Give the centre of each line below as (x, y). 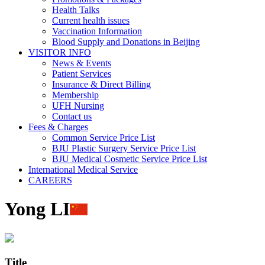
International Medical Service (83, 169)
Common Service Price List (104, 138)
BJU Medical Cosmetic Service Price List (130, 159)
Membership (75, 95)
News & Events (82, 63)
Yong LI (37, 209)
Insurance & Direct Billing (101, 84)
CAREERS (50, 180)
